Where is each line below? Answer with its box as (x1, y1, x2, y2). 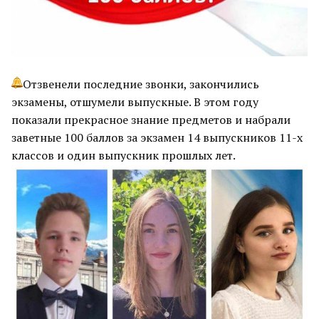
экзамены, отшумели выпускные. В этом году (11, 93, 258, 110)
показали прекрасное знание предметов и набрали (11, 111, 291, 127)
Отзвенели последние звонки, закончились (23, 75, 259, 92)
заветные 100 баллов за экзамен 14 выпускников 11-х (11, 129, 303, 145)
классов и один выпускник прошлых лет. (11, 147, 236, 163)
